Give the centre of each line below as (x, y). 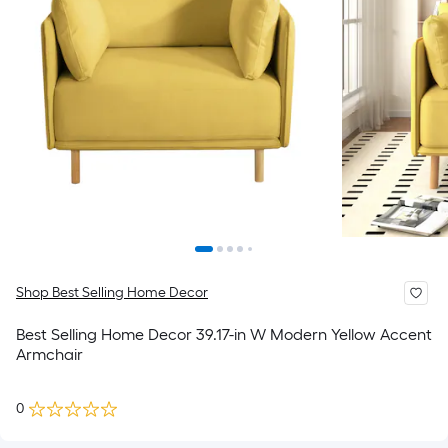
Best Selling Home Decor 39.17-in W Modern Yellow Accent (224, 334)
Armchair (49, 354)
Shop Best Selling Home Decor (112, 292)
